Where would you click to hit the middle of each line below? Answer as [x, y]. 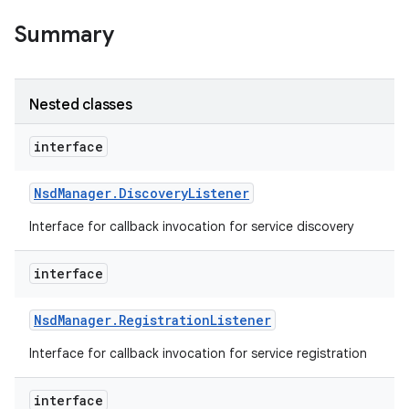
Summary [64, 35]
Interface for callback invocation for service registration [200, 353]
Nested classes [81, 105]
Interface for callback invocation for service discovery [194, 226]
